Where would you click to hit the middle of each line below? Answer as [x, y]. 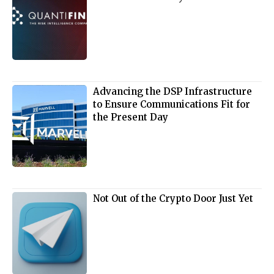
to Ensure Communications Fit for [172, 104]
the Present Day [131, 117]
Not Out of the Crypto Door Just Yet [173, 199]
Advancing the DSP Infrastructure [173, 91]
